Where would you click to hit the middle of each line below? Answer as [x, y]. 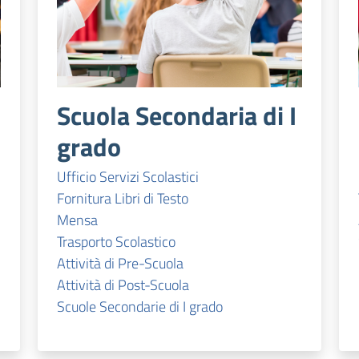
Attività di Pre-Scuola [120, 264]
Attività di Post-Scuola [123, 285]
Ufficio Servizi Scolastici [127, 177]
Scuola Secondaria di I [176, 116]
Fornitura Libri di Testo [122, 199]
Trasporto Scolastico [116, 242]
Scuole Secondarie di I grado [139, 307]
